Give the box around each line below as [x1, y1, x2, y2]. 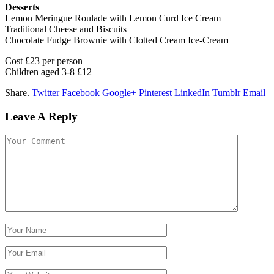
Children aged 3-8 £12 [5, 66, 92, 77]
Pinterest [139, 87, 172, 98]
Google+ [102, 87, 136, 98]
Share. [5, 87, 29, 98]
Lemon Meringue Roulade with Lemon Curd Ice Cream [5, 12, 221, 23]
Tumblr [212, 87, 240, 98]
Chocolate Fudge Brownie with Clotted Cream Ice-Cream [5, 34, 228, 45]
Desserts [5, 1, 39, 12]
